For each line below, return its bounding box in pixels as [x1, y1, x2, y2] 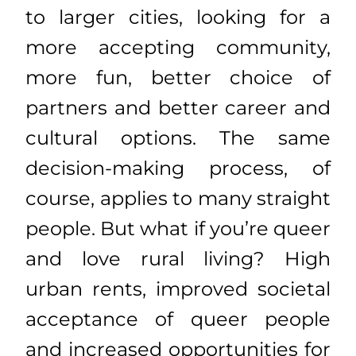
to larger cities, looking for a [25, 6, 331, 29]
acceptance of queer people [25, 308, 331, 331]
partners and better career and [25, 96, 331, 120]
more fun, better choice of [25, 66, 331, 90]
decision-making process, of [25, 157, 331, 180]
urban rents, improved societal [25, 277, 331, 301]
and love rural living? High [25, 247, 331, 271]
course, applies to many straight [25, 187, 331, 211]
